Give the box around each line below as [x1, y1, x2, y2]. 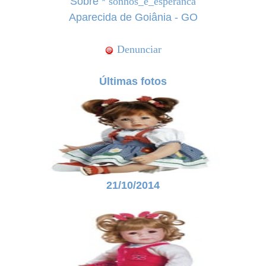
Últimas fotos [99, 75, 167, 88]
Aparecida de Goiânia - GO [68, 11, 198, 24]
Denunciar [114, 43, 161, 56]
